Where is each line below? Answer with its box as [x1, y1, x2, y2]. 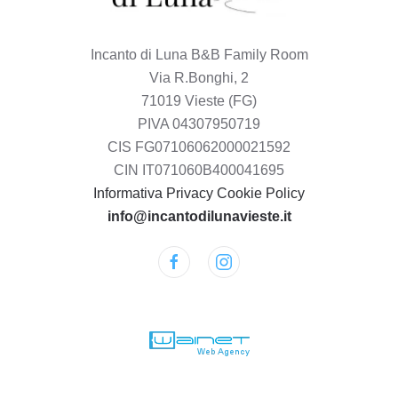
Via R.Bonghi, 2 [149, 70, 249, 86]
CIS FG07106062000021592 [107, 139, 291, 155]
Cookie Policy [217, 186, 305, 202]
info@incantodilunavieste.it [107, 209, 291, 225]
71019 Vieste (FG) [141, 93, 257, 109]
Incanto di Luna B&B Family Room [90, 47, 308, 63]
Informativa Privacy [93, 186, 213, 202]
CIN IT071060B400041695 [114, 163, 284, 179]
